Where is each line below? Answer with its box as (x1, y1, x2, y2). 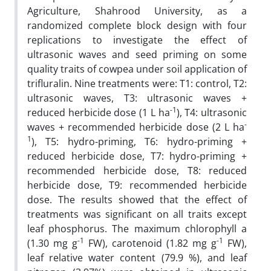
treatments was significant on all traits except (27, 207, 247, 221)
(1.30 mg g (27, 236, 77, 250)
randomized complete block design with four (27, 18, 247, 32)
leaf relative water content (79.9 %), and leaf (27, 250, 247, 264)
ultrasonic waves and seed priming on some (27, 47, 247, 61)
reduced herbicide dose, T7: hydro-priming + (27, 149, 247, 163)
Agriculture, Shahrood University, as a (27, 4, 247, 18)
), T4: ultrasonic (176, 105, 247, 119)
